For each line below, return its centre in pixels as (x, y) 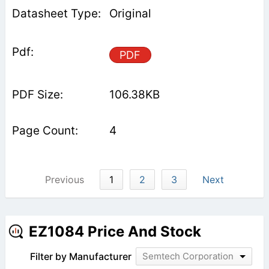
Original (130, 14)
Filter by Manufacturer (80, 256)
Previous (64, 179)
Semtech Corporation (188, 256)
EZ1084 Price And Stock (115, 231)
